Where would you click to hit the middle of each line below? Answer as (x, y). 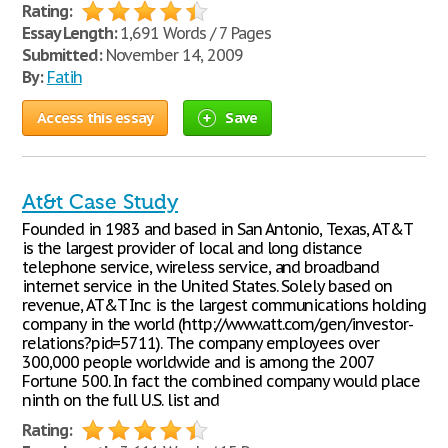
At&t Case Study (100, 202)
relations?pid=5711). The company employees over (201, 343)
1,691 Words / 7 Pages (193, 33)
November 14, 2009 (172, 55)
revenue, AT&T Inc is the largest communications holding (224, 305)
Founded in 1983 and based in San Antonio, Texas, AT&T (217, 229)
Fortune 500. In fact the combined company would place (221, 381)
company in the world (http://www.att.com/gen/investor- (217, 324)
